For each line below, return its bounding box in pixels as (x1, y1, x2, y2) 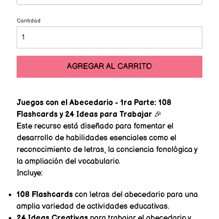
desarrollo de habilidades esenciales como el (16, 133, 176, 143)
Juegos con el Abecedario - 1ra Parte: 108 (16, 98, 172, 108)
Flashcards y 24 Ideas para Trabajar (16, 109, 152, 119)
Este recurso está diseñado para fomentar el (16, 121, 174, 131)
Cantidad (16, 17, 41, 24)
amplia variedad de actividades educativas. (16, 201, 169, 211)
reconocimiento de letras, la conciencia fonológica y (16, 145, 197, 154)
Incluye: (16, 168, 43, 178)
